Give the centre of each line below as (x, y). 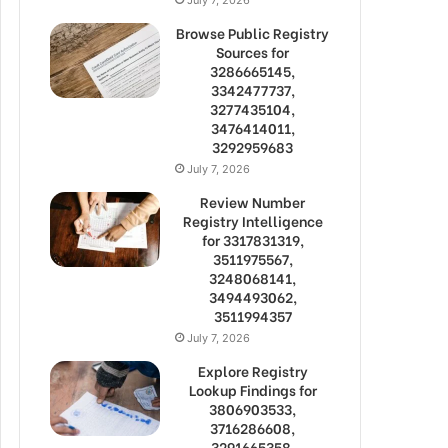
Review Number (252, 201)
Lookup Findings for (252, 389)
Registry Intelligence (252, 220)
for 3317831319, (252, 239)
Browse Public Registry (252, 32)
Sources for (252, 51)
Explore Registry (252, 370)
